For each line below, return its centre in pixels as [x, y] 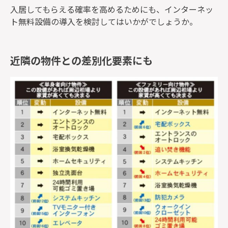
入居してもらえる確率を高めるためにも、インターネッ [112, 9]
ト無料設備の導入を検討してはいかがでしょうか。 [104, 21]
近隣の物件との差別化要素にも [81, 61]
